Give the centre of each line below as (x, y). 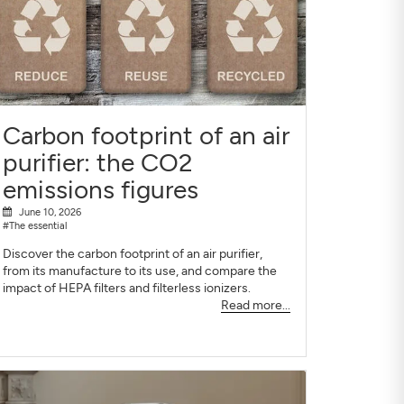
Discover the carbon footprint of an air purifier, (132, 254)
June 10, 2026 (50, 212)
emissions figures (100, 189)
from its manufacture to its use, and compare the (139, 271)
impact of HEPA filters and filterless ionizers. (126, 289)
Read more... (255, 306)
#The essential (34, 226)
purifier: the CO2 (97, 162)
